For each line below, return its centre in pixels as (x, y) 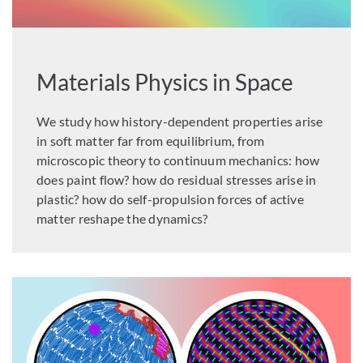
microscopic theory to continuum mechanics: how (178, 160)
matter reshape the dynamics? (122, 219)
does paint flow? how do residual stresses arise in (177, 180)
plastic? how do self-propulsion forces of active (170, 199)
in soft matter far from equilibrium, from (151, 141)
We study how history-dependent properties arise (180, 122)
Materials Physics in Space (165, 82)
